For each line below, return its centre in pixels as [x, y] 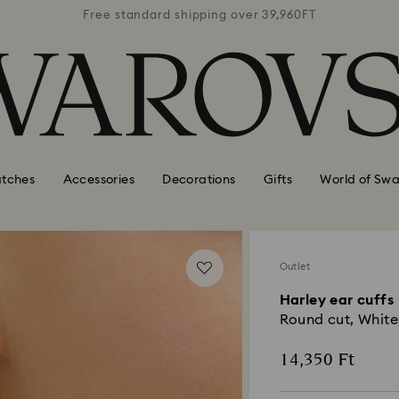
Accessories [98, 179]
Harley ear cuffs [336, 300]
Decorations [199, 179]
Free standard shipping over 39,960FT [199, 15]
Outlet [294, 267]
